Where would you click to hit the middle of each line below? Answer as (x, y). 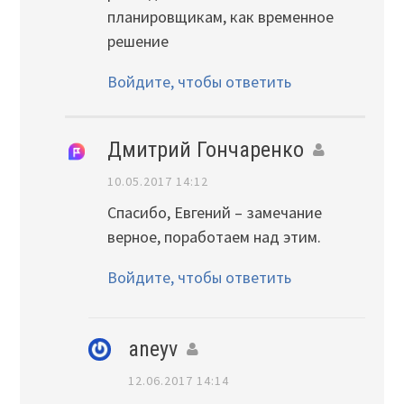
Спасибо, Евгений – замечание (214, 213)
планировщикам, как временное (220, 16)
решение (138, 41)
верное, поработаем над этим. (214, 237)
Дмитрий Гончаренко (205, 149)
